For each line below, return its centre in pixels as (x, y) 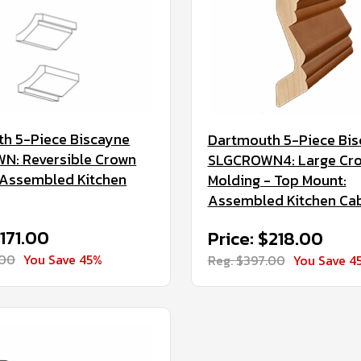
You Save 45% (63, 259)
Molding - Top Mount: (277, 180)
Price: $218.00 (265, 239)
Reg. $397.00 (246, 260)
